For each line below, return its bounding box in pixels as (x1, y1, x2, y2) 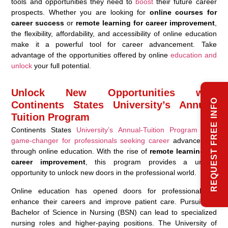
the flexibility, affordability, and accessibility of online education (11, 29, 217, 38)
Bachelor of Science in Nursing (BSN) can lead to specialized (11, 208, 217, 216)
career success (11, 18, 65, 27)
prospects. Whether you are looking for (11, 8, 150, 16)
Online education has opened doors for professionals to (11, 186, 217, 195)
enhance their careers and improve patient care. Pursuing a (11, 197, 217, 206)
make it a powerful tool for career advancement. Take (11, 40, 217, 48)
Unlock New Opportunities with (11, 87, 217, 98)
